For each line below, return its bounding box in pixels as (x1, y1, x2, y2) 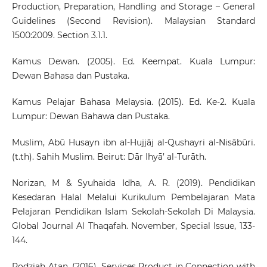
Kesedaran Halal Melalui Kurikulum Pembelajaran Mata (11, 192, 256, 203)
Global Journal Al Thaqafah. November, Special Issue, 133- (11, 221, 256, 232)
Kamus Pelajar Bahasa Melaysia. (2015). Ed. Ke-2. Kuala (11, 97, 256, 108)
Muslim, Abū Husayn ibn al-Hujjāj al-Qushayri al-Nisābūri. (11, 137, 256, 148)
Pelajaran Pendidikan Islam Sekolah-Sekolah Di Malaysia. (11, 206, 256, 218)
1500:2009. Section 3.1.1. (11, 30, 107, 41)
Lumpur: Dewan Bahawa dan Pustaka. (11, 111, 170, 122)
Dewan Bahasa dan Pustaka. (11, 70, 129, 82)
